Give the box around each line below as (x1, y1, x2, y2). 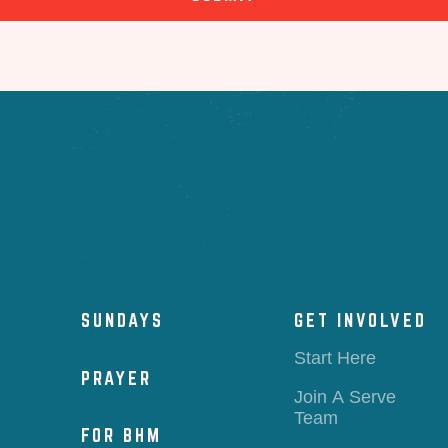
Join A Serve (294, 386, 397, 407)
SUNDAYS (81, 308, 165, 331)
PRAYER (81, 366, 153, 389)
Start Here (294, 348, 377, 369)
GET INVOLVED (294, 308, 428, 331)
